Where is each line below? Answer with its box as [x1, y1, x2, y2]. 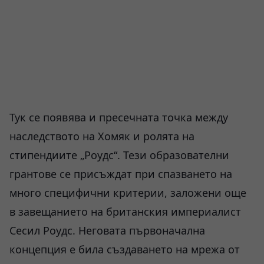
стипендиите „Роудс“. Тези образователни [9, 148, 229, 162]
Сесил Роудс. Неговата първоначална [9, 223, 205, 237]
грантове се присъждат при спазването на [9, 167, 232, 181]
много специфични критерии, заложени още [9, 186, 246, 200]
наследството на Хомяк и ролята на [9, 129, 194, 143]
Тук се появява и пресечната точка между [9, 110, 228, 124]
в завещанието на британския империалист [9, 204, 241, 219]
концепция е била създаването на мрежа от [9, 242, 240, 256]
